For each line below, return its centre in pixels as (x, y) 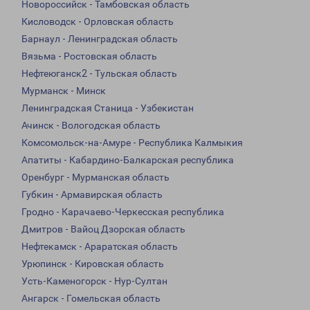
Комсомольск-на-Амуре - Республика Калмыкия (132, 143)
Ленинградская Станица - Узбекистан (108, 108)
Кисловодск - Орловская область (98, 22)
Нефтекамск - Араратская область (100, 247)
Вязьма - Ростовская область (89, 56)
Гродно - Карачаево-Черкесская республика (123, 212)
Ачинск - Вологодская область (91, 126)
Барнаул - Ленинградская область (100, 39)
